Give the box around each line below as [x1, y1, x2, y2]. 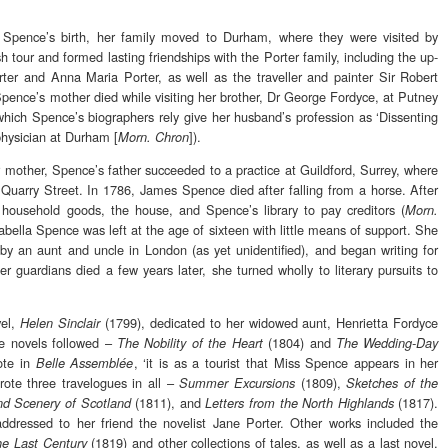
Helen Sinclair [19, 313, 100, 332]
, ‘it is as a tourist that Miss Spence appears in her [133, 352, 439, 372]
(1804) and [262, 332, 336, 352]
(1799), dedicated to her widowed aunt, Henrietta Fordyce [99, 312, 439, 332]
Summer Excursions [179, 373, 295, 392]
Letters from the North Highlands [205, 393, 394, 412]
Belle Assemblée [35, 353, 134, 372]
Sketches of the [346, 373, 439, 392]
